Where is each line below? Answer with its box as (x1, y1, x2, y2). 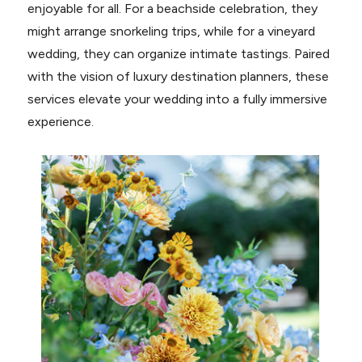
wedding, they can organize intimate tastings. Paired (27, 46, 330, 61)
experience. (27, 114, 94, 129)
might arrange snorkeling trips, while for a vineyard (27, 23, 315, 39)
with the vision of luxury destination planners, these (27, 69, 329, 84)
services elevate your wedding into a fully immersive (27, 91, 327, 107)
